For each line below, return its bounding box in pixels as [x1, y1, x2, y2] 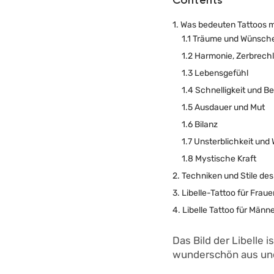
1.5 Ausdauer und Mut [182, 102, 265, 113]
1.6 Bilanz [182, 119, 218, 130]
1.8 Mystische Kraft [182, 154, 256, 165]
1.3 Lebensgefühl [182, 68, 248, 79]
